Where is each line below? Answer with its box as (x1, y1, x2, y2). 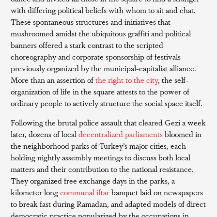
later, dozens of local (11, 128, 79, 139)
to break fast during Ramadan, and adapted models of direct (11, 198, 206, 209)
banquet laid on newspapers (109, 186, 203, 198)
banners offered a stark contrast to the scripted (11, 39, 164, 50)
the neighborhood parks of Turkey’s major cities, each (11, 140, 186, 151)
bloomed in (163, 128, 202, 139)
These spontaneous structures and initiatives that (11, 16, 171, 27)
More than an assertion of (11, 74, 96, 85)
